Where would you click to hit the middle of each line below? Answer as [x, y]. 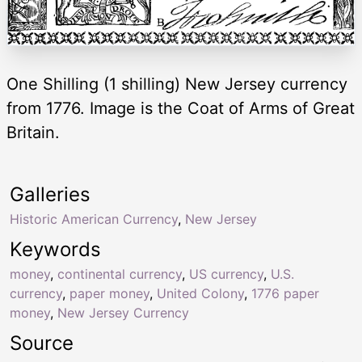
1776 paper [285, 293]
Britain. [33, 132]
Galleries [50, 194]
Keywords [55, 249]
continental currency [120, 274]
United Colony [200, 293]
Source [42, 343]
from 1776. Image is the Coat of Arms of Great [181, 108]
